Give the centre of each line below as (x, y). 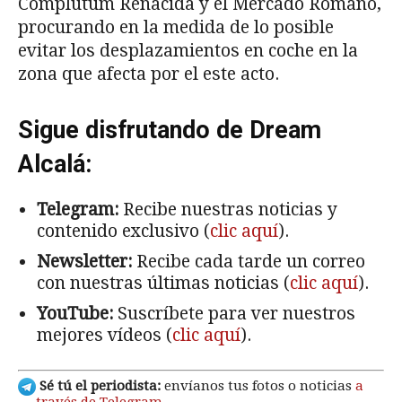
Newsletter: (84, 261)
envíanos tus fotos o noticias (258, 386)
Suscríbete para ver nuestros (234, 313)
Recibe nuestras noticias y (228, 209)
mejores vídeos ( (105, 335)
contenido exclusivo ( (123, 231)
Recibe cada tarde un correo (249, 261)
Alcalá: (55, 164)
